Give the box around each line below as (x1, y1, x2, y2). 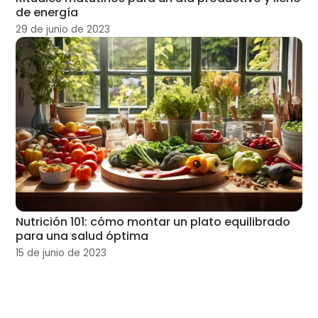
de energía (16, 4, 79, 21)
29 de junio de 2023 (16, 22, 111, 36)
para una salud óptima (16, 227, 149, 244)
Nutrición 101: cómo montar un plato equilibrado (16, 213, 291, 230)
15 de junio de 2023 (16, 246, 107, 260)
